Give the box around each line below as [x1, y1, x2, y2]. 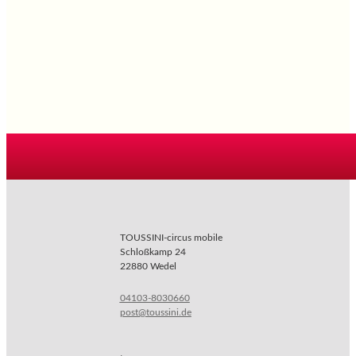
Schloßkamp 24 [119, 246, 186, 257]
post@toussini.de [119, 307, 192, 317]
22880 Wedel [119, 261, 176, 271]
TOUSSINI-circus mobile [119, 232, 222, 242]
